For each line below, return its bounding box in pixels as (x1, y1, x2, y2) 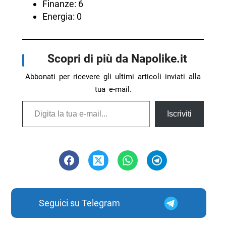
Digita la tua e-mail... (21, 95, 46, 106)
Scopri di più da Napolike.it (47, 51, 187, 66)
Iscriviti (167, 109, 192, 119)
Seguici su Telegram (38, 198, 120, 209)
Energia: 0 (42, 11, 82, 22)
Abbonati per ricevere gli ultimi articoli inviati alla (25, 72, 201, 82)
